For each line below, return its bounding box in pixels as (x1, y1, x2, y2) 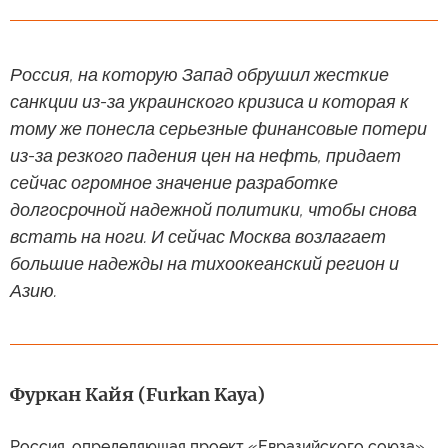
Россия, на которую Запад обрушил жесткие (10, 63, 389, 85)
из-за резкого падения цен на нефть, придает (10, 144, 401, 166)
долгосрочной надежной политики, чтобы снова (10, 198, 417, 220)
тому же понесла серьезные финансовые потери (10, 117, 427, 139)
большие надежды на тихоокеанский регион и (10, 252, 399, 274)
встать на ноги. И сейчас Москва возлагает (10, 225, 386, 247)
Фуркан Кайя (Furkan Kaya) (10, 382, 265, 406)
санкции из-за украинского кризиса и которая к (10, 90, 409, 112)
